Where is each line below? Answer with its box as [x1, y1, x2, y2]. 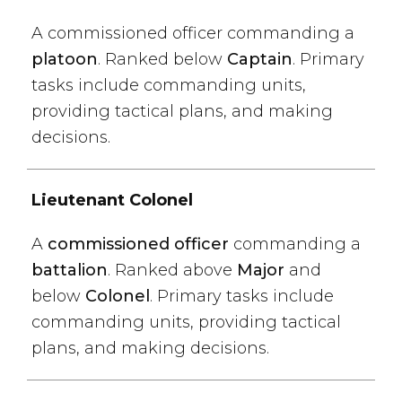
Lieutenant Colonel [31, 190, 193, 210]
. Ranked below [98, 49, 227, 69]
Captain [227, 49, 293, 69]
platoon [31, 49, 98, 69]
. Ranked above [108, 260, 237, 280]
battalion [31, 260, 108, 280]
